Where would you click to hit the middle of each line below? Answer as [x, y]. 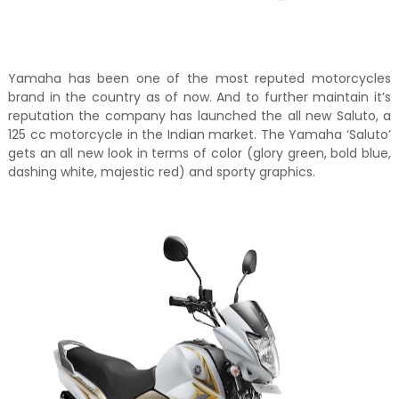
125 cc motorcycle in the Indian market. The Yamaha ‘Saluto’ [199, 135]
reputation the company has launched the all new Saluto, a [199, 116]
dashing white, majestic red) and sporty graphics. [161, 172]
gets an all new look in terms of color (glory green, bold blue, [199, 154]
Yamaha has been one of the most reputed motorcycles [199, 79]
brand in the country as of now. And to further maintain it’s [199, 98]
